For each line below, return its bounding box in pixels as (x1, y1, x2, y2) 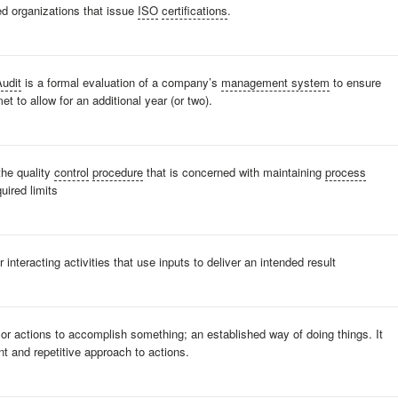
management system (221, 74, 330, 91)
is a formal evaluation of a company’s (21, 74, 221, 91)
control (54, 163, 89, 180)
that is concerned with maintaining (143, 163, 325, 180)
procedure (92, 163, 143, 180)
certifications (162, 2, 227, 19)
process (325, 163, 366, 180)
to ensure (330, 74, 381, 91)
